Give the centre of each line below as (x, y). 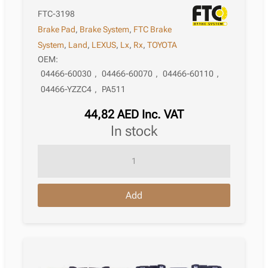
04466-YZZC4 (66, 89)
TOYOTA (162, 45)
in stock (135, 131)
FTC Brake (153, 29)
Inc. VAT (162, 115)
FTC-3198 (57, 13)
